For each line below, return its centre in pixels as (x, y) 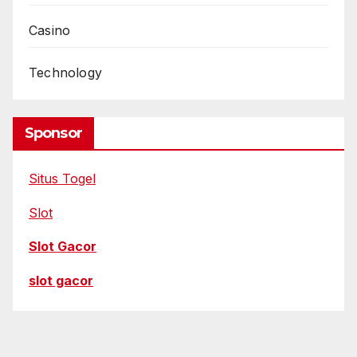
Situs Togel (62, 178)
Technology (65, 73)
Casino (50, 31)
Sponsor (53, 133)
